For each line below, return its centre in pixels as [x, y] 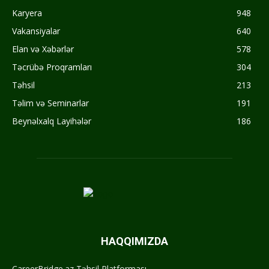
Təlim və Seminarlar [50, 103]
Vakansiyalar [36, 31]
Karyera [27, 13]
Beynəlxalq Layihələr [52, 121]
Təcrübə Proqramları [52, 67]
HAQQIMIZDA [134, 241]
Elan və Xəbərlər [43, 49]
